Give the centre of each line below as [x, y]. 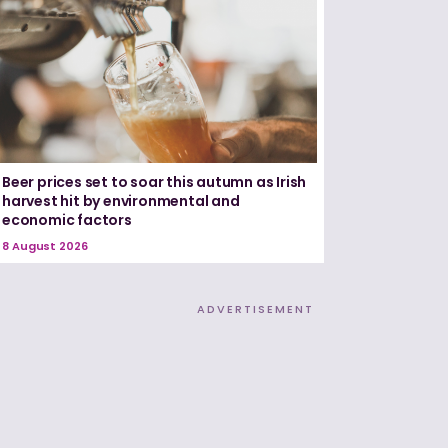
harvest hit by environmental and [121, 201]
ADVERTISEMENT [255, 309]
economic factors [67, 220]
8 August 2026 [45, 246]
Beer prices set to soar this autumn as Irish [154, 182]
